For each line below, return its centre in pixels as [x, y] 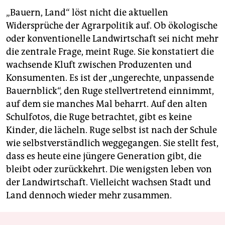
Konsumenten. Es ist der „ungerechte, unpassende [110, 78]
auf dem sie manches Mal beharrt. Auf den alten [107, 104]
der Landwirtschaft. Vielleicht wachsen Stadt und [108, 183]
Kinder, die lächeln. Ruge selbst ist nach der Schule [111, 130]
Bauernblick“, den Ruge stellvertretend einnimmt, [110, 91]
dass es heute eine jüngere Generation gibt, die [104, 156]
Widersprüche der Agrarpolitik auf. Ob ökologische [112, 26]
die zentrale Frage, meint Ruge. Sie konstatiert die [110, 52]
